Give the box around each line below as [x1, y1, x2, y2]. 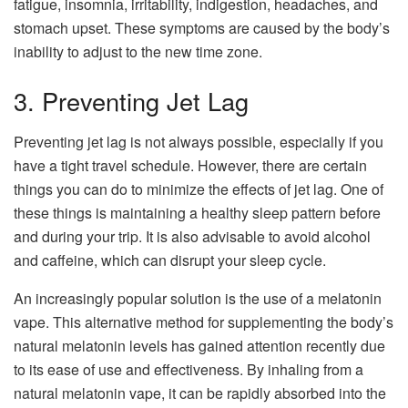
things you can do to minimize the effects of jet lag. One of [14, 178, 383, 199]
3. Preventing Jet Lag [14, 83, 249, 119]
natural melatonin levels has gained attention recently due [14, 334, 385, 356]
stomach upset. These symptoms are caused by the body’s [14, 17, 390, 39]
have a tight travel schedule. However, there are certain [14, 154, 367, 176]
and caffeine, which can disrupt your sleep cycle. [14, 249, 326, 270]
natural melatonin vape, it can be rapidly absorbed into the [14, 382, 386, 403]
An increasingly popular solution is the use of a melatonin [14, 287, 382, 309]
